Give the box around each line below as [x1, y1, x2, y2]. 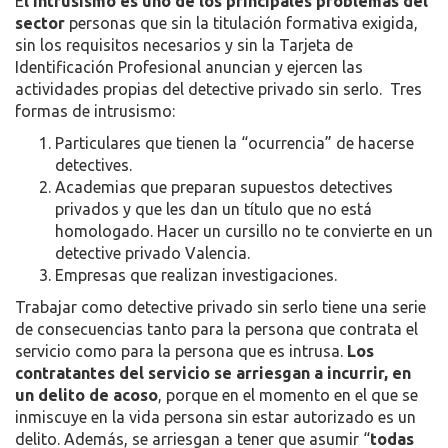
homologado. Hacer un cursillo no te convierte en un [55, 222, 433, 240]
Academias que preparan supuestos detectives [55, 178, 393, 196]
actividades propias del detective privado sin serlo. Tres [15, 80, 422, 98]
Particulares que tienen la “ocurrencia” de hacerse [55, 134, 414, 152]
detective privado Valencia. [55, 244, 250, 262]
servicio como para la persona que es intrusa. [15, 342, 347, 360]
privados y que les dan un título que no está [55, 200, 372, 218]
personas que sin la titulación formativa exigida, [69, 14, 418, 32]
